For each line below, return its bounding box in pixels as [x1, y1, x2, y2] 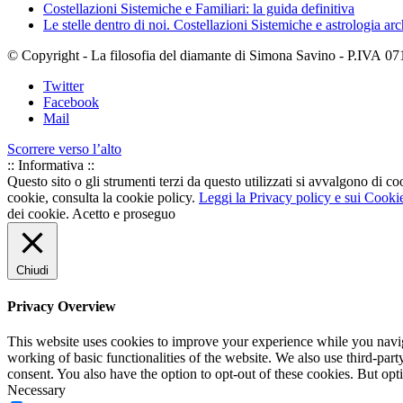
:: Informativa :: [7, 157, 94, 173]
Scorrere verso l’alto [7, 140, 121, 157]
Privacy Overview [7, 298, 116, 314]
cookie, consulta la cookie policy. [7, 189, 199, 205]
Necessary [7, 382, 66, 399]
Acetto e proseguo [72, 205, 175, 221]
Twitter [43, 77, 84, 94]
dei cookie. [7, 205, 72, 221]
